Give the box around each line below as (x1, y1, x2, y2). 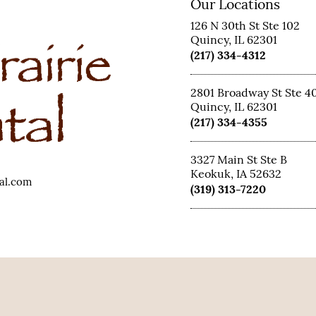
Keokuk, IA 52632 (190, 166, 281, 181)
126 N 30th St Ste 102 (190, 18, 300, 33)
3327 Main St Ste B (190, 152, 287, 167)
